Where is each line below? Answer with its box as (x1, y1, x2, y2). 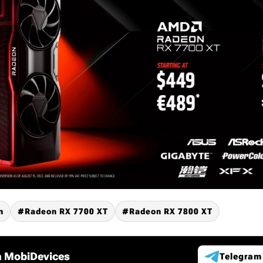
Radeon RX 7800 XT (129, 206, 213, 216)
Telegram (220, 251, 262, 262)
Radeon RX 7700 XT (25, 206, 108, 216)
